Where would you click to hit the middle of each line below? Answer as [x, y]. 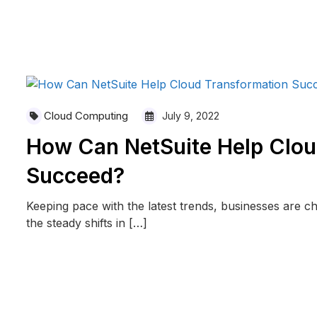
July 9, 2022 [189, 116]
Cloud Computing [86, 116]
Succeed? [75, 176]
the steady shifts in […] [86, 223]
